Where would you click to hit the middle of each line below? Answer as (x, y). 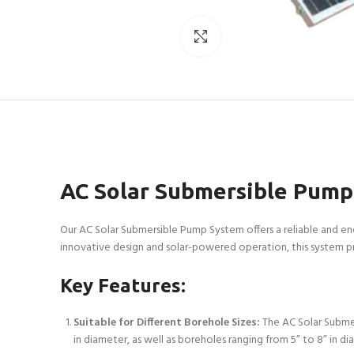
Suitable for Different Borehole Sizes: (167, 322)
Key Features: (123, 285)
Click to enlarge (258, 36)
